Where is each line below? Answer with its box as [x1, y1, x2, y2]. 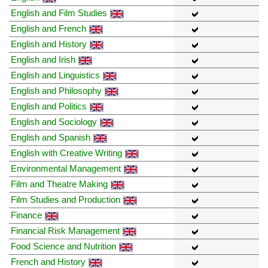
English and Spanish [11, 132, 90, 143]
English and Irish [11, 54, 75, 65]
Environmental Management [11, 163, 121, 174]
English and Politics [11, 101, 87, 112]
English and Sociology [11, 117, 97, 127]
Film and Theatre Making [11, 179, 108, 190]
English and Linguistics [11, 70, 100, 81]
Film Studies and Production [11, 194, 120, 205]
